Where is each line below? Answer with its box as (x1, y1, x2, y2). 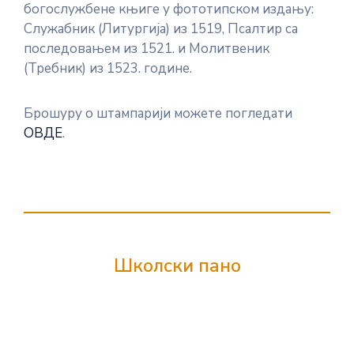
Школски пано (113, 254, 241, 278)
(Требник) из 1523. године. (24, 59, 192, 77)
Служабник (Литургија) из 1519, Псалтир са (24, 20, 298, 38)
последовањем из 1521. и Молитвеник (24, 40, 269, 58)
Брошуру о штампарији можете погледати (24, 104, 292, 122)
